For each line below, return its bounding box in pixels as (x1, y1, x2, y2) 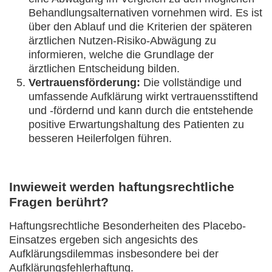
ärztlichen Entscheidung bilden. (29, 63, 183, 75)
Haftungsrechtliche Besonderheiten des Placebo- (9, 220, 246, 232)
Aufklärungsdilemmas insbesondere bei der (9, 248, 219, 260)
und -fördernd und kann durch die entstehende (29, 104, 253, 117)
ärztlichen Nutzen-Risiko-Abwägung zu (29, 35, 216, 47)
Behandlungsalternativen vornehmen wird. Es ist (29, 7, 262, 19)
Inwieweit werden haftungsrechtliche (9, 180, 234, 194)
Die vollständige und (140, 76, 242, 89)
